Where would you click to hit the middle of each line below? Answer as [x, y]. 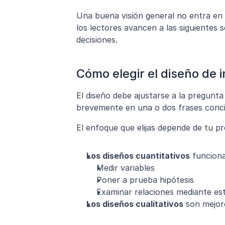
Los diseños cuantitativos [138, 156]
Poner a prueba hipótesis [145, 180]
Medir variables [126, 168]
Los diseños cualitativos [135, 204]
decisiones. [97, 40]
